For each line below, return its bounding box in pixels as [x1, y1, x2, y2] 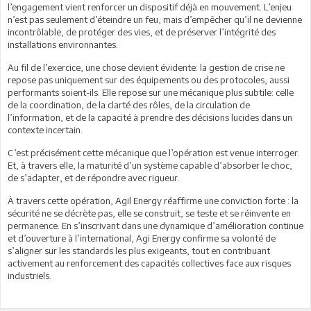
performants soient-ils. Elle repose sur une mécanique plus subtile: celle [8, 86, 294, 98]
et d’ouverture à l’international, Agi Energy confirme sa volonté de [8, 232, 276, 244]
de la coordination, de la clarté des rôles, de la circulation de [8, 99, 250, 110]
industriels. [8, 269, 51, 281]
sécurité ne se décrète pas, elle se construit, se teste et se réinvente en [8, 207, 291, 219]
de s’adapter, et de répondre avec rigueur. [8, 171, 180, 183]
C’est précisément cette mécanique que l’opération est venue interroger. [8, 146, 300, 158]
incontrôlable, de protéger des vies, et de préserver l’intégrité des [8, 26, 276, 37]
